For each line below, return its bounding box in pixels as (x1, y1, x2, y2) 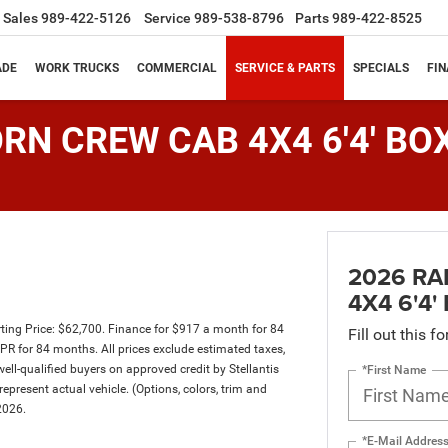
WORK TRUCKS (35, 61, 119, 76)
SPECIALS (353, 61, 409, 76)
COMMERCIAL (137, 61, 217, 76)
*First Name (361, 362, 426, 377)
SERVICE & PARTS (235, 61, 335, 76)
